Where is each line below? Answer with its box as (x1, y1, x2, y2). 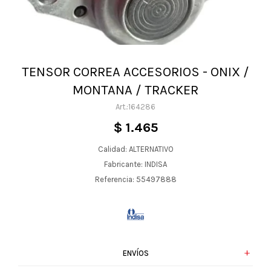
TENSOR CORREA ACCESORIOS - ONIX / (22, 64, 249, 80)
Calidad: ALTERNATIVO (97, 145, 174, 154)
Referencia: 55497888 (94, 175, 177, 184)
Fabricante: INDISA (104, 160, 167, 169)
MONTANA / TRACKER (73, 82, 198, 98)
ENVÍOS (122, 249, 149, 258)
